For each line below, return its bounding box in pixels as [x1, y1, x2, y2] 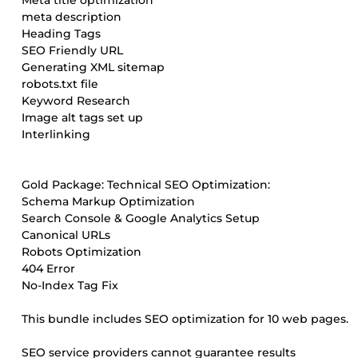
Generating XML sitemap [22, 60, 165, 74]
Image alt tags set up [22, 110, 143, 125]
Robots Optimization [22, 245, 141, 259]
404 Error [22, 261, 75, 276]
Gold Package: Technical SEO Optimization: [22, 177, 270, 192]
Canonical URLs [22, 228, 110, 242]
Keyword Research [22, 93, 130, 108]
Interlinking [22, 127, 90, 141]
